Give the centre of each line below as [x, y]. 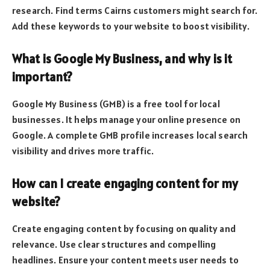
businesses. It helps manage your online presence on [127, 119]
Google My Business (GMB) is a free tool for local [116, 103]
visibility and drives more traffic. [83, 150]
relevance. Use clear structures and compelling [114, 244]
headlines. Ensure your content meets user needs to [125, 259]
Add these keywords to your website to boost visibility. [131, 26]
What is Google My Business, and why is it [122, 59]
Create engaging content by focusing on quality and [124, 228]
